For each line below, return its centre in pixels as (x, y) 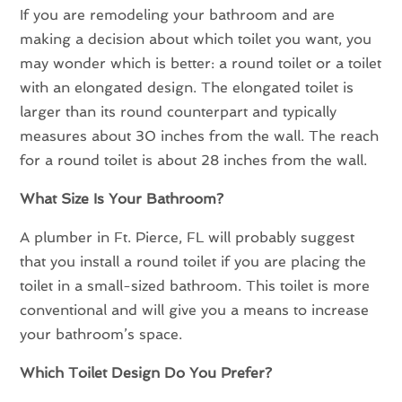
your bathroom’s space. (101, 334)
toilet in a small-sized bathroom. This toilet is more (195, 285)
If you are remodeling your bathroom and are (178, 14)
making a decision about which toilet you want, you (196, 39)
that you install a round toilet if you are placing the (193, 261)
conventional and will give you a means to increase (195, 310)
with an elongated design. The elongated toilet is (187, 87)
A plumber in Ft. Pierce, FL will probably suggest (188, 237)
